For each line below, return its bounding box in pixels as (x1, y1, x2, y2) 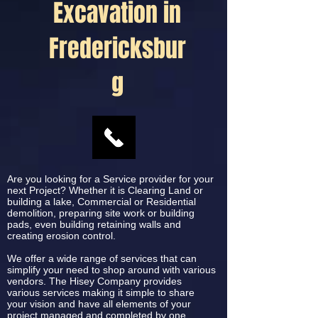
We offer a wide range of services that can (7, 253, 197, 264)
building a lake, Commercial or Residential (7, 196, 196, 207)
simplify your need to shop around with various (7, 264, 216, 275)
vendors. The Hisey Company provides (7, 275, 182, 287)
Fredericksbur (48, 31, 186, 66)
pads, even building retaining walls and (7, 219, 181, 230)
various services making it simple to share (7, 287, 194, 298)
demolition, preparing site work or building (7, 207, 194, 219)
